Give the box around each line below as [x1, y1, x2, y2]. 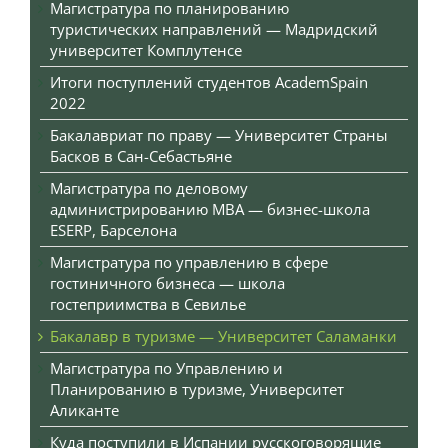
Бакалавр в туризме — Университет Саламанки [50, 326, 397, 347]
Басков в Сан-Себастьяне [50, 146, 232, 167]
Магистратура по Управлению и [50, 358, 283, 379]
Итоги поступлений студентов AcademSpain [50, 72, 368, 93]
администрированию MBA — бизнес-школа [50, 199, 370, 220]
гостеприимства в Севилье [50, 294, 246, 315]
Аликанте [50, 400, 119, 421]
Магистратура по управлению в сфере [50, 252, 328, 273]
